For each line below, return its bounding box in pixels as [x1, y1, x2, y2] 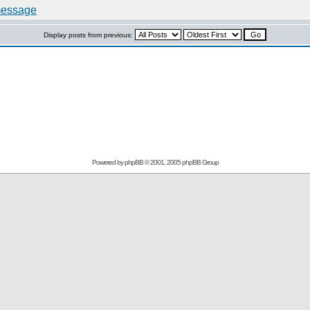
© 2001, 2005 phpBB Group [143, 158, 219, 166]
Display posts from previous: [44, 31, 135, 39]
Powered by [91, 158, 125, 166]
